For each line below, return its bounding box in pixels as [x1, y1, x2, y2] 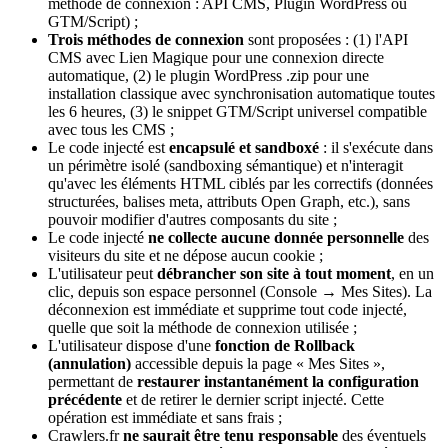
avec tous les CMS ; [48, 120, 174, 138]
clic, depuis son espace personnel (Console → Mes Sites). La [48, 282, 432, 300]
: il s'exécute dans [319, 138, 433, 156]
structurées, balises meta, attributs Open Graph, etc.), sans [48, 192, 410, 210]
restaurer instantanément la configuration [137, 372, 419, 390]
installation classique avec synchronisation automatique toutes [48, 84, 435, 102]
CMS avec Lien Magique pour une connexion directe [48, 48, 384, 66]
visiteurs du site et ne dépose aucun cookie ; [48, 246, 323, 264]
